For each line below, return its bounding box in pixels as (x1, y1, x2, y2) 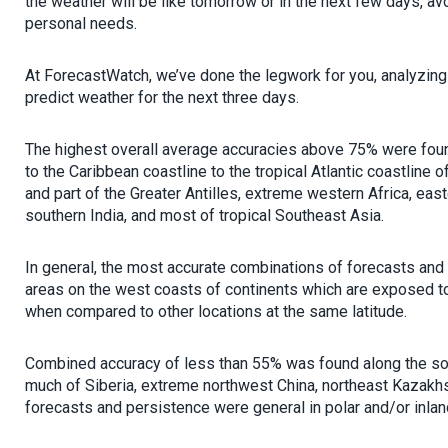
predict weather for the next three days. (25, 88, 299, 107)
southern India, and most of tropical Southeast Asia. (25, 206, 384, 225)
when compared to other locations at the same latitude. (25, 302, 407, 321)
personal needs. (25, 14, 137, 33)
